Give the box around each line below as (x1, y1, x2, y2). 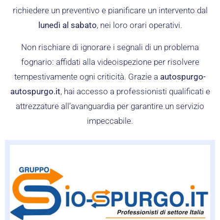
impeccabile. (87, 115, 133, 126)
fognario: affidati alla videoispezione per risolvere (21, 56, 199, 67)
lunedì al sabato (38, 20, 97, 30)
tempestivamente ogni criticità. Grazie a (14, 71, 160, 82)
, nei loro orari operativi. (96, 20, 182, 30)
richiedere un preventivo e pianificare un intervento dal (12, 5, 208, 16)
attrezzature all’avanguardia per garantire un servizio (16, 101, 204, 111)
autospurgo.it (10, 86, 60, 96)
